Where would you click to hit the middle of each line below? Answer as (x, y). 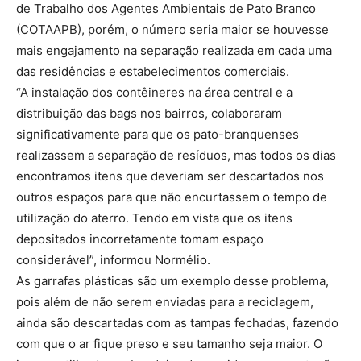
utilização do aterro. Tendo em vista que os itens (154, 218)
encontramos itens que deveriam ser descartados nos (170, 176)
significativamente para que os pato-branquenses (158, 135)
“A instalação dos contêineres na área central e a (154, 93)
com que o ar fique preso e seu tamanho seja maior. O (169, 344)
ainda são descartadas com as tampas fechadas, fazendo (177, 323)
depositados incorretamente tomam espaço (140, 239)
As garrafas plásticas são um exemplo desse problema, (172, 281)
